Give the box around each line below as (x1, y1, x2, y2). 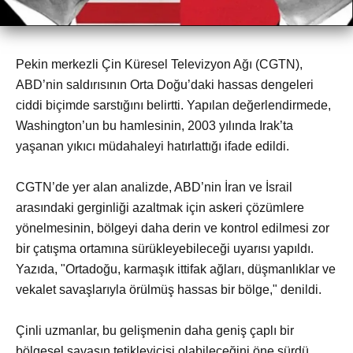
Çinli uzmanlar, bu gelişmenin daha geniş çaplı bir (16, 323, 294, 337)
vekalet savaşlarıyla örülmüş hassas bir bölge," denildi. (16, 282, 321, 296)
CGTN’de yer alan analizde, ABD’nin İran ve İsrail (16, 180, 292, 194)
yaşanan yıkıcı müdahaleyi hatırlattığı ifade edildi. (16, 139, 289, 153)
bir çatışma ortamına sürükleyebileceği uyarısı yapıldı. (16, 241, 314, 255)
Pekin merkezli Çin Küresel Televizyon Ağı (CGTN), (16, 57, 303, 71)
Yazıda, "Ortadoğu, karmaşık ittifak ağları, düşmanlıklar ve (16, 262, 336, 276)
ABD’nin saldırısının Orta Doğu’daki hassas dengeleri (16, 77, 314, 91)
